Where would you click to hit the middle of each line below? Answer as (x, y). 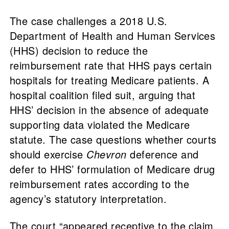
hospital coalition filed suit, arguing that (102, 95)
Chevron (107, 154)
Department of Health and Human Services (112, 36)
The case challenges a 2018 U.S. (88, 21)
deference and (163, 154)
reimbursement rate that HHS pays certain (111, 65)
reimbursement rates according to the (99, 184)
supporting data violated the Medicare (100, 125)
